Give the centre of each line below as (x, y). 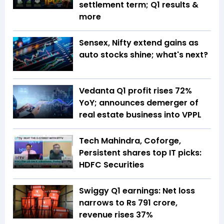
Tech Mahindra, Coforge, (130, 140)
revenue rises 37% (116, 214)
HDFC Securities (111, 164)
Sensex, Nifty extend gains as (139, 43)
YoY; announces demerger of (139, 102)
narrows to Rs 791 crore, (128, 202)
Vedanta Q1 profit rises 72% (135, 90)
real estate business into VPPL (140, 114)
